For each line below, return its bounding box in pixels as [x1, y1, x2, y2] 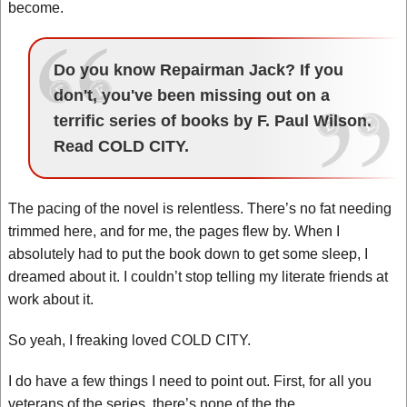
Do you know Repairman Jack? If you [53, 61, 343, 79]
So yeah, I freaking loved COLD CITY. [8, 333, 251, 348]
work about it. [8, 292, 94, 307]
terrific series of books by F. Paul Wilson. [53, 112, 372, 130]
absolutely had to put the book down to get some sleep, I [8, 246, 368, 262]
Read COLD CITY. [53, 137, 189, 155]
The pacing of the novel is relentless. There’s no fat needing [8, 201, 392, 216]
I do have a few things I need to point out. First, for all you [8, 373, 372, 389]
